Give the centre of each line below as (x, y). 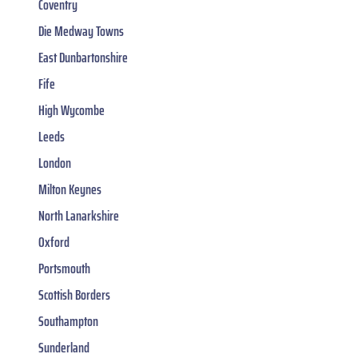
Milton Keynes (70, 190)
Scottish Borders (74, 295)
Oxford (54, 243)
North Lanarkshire (79, 216)
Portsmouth (64, 269)
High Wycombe (72, 111)
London (55, 163)
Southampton (68, 322)
